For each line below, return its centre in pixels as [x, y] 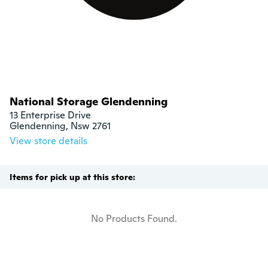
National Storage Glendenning [89, 101]
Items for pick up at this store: [72, 177]
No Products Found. [134, 219]
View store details [48, 141]
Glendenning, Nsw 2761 [60, 126]
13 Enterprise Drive [50, 115]
